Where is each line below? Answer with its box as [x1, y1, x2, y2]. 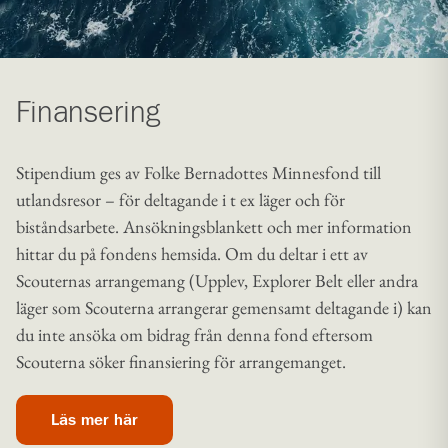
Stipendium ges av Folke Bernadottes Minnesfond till [16, 160, 381, 184]
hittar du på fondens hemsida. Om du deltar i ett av [16, 241, 368, 265]
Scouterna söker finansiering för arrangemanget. [16, 349, 346, 373]
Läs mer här [51, 411, 138, 428]
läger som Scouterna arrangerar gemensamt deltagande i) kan [16, 295, 432, 319]
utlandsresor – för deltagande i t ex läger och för [16, 187, 345, 211]
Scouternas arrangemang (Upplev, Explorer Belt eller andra [16, 268, 418, 292]
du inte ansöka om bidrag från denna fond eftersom [16, 322, 373, 346]
